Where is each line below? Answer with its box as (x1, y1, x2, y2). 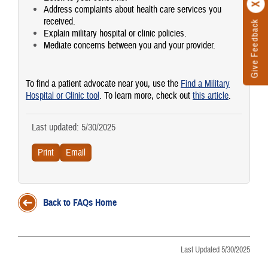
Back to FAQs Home (43, 197, 117, 209)
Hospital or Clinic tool (26, 90, 99, 102)
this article (193, 90, 229, 102)
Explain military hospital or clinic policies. (44, 28, 187, 40)
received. (44, 16, 75, 28)
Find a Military (181, 78, 230, 90)
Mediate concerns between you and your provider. (44, 39, 215, 52)
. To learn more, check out (99, 90, 193, 102)
